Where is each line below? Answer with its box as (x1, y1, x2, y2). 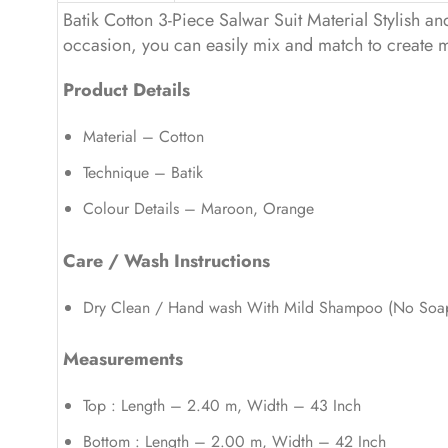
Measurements (63, 346, 183, 373)
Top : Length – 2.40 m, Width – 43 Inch (83, 394, 361, 418)
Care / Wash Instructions (63, 247, 270, 274)
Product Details (63, 77, 190, 104)
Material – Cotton (83, 125, 204, 149)
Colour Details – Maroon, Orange (83, 196, 314, 220)
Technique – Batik (83, 161, 203, 184)
